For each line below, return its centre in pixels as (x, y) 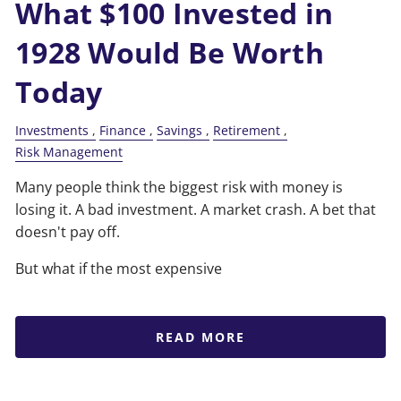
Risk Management (69, 151)
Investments (52, 130)
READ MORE (200, 337)
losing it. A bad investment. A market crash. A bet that (196, 209)
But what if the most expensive (119, 268)
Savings (180, 130)
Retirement (247, 130)
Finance (123, 130)
